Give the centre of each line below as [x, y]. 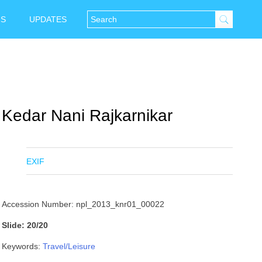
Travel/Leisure [69, 246]
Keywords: [23, 246]
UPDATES [48, 19]
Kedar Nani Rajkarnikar [87, 116]
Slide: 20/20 [25, 225]
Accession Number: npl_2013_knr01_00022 [83, 204]
